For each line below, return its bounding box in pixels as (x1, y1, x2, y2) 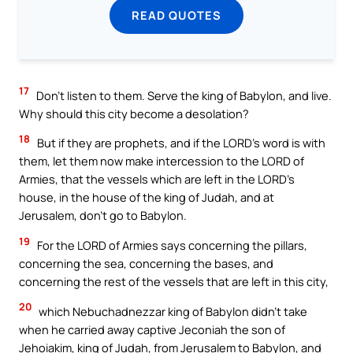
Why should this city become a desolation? (19, 105, 249, 121)
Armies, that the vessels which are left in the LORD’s (19, 171, 295, 188)
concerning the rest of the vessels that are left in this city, (19, 273, 329, 289)
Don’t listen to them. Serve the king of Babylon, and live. (34, 87, 332, 103)
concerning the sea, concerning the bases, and (19, 255, 273, 271)
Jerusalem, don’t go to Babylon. (19, 207, 187, 224)
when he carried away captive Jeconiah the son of (19, 321, 285, 337)
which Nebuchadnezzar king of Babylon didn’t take (36, 303, 307, 319)
